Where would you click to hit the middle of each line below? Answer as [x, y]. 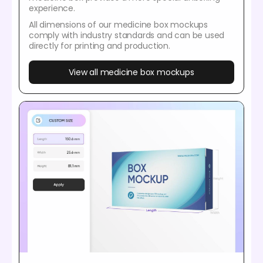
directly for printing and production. [100, 45]
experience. [52, 8]
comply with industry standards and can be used [127, 35]
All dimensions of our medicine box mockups [118, 24]
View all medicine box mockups [131, 72]
